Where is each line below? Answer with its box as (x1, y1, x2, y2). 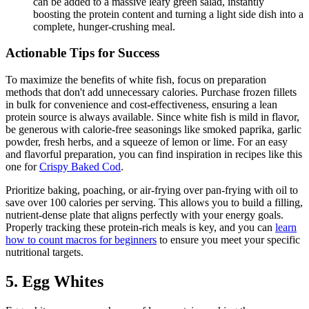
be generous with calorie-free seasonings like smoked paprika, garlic (6, 123, 301, 135)
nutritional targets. (6, 246, 83, 258)
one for (6, 160, 39, 172)
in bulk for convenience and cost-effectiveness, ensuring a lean (6, 98, 277, 110)
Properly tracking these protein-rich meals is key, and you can (6, 221, 275, 233)
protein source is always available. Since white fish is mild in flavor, (6, 110, 299, 123)
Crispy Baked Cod (39, 160, 121, 172)
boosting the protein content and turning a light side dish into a (33, 8, 303, 20)
